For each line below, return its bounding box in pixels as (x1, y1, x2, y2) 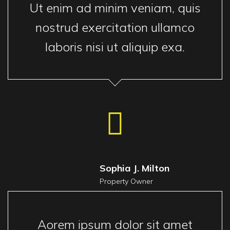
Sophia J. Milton (99, 162, 169, 174)
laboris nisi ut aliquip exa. (45, 39, 185, 54)
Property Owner (99, 177, 153, 186)
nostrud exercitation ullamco (35, 20, 195, 35)
